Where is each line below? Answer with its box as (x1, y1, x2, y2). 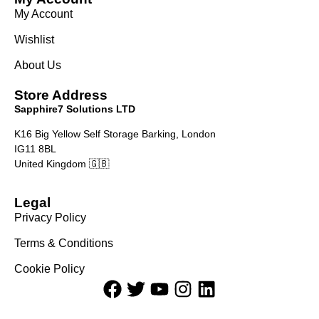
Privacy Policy (14, 211, 86, 224)
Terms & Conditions (14, 237, 113, 250)
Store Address (14, 87, 108, 103)
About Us (14, 58, 61, 71)
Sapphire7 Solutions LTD (14, 103, 135, 115)
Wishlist (14, 33, 54, 46)
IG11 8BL (14, 142, 56, 155)
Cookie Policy (14, 263, 85, 276)
